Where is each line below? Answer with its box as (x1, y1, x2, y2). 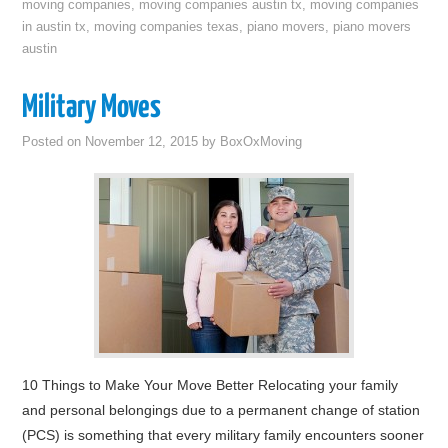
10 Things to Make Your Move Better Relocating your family (22, 377, 399, 393)
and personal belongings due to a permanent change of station (22, 402, 421, 418)
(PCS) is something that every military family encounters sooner (22, 427, 425, 443)
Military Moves (22, 92, 162, 124)
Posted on (22, 135, 86, 149)
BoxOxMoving (220, 135, 303, 149)
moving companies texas (94, 20, 240, 34)
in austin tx (22, 20, 87, 34)
